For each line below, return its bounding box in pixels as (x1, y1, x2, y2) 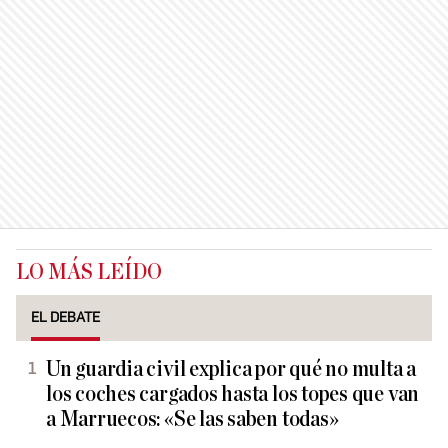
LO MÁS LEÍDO (16, 261, 162, 284)
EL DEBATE (31, 309, 100, 326)
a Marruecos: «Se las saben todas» (46, 408, 339, 431)
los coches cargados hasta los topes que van (46, 383, 420, 406)
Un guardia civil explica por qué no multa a (46, 358, 417, 381)
